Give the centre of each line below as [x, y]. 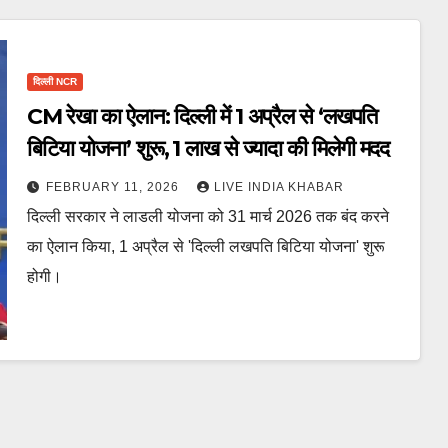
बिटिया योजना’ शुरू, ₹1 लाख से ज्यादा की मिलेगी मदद [208, 148]
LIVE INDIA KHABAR [278, 186]
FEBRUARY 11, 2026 [114, 186]
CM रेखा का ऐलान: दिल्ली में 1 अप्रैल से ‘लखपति [202, 116]
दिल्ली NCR [54, 81]
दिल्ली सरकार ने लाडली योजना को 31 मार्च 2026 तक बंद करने [207, 216]
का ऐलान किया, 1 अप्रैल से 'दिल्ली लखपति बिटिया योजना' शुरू [205, 246]
